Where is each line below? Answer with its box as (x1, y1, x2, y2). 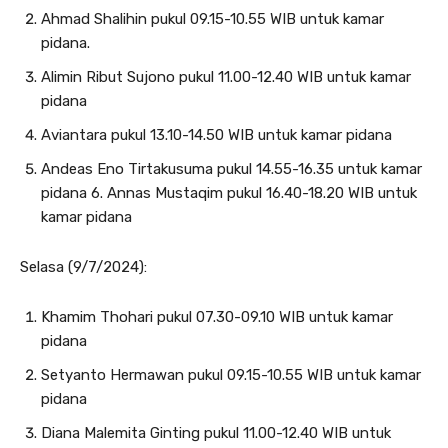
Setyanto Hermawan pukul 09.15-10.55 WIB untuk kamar (41, 366, 421, 384)
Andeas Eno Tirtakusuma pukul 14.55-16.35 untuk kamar (41, 160, 422, 178)
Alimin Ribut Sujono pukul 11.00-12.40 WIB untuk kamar (41, 68, 411, 86)
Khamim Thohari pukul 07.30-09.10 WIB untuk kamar (41, 308, 393, 326)
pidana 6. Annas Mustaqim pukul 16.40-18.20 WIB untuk (41, 184, 417, 202)
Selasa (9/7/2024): (20, 258, 147, 276)
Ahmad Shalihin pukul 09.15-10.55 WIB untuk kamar (41, 10, 384, 28)
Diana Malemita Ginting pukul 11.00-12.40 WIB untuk (41, 424, 391, 442)
